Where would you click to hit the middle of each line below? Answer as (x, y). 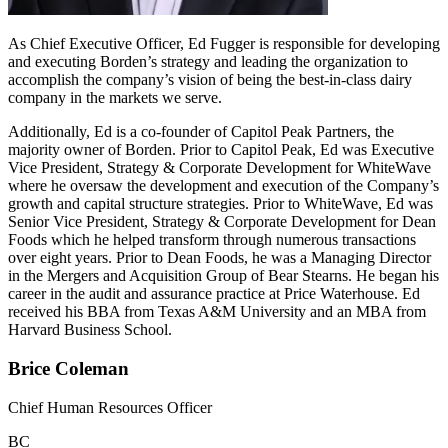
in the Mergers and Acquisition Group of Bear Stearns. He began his (223, 276)
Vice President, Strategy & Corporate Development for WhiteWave (219, 168)
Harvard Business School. (90, 330)
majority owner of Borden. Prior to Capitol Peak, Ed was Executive (221, 150)
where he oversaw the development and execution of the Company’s (223, 186)
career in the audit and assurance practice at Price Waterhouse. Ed (214, 294)
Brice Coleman (68, 368)
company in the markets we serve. (115, 98)
